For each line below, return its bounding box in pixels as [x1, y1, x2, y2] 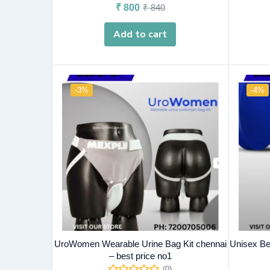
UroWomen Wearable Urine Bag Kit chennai [54, 239, 227, 250]
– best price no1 [108, 251, 172, 262]
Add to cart [113, 27, 168, 41]
